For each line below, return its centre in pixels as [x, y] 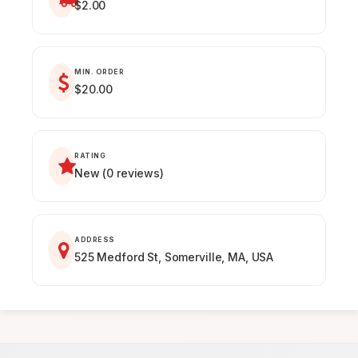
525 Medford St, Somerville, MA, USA [174, 257]
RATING [90, 156]
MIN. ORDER [99, 72]
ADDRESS [95, 240]
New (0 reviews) [119, 173]
